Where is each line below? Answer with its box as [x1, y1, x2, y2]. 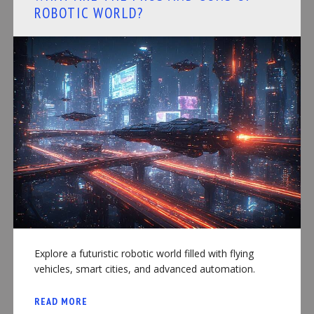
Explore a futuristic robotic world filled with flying [34, 246, 254, 260]
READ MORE [34, 294, 88, 308]
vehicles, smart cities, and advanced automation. [34, 261, 255, 275]
